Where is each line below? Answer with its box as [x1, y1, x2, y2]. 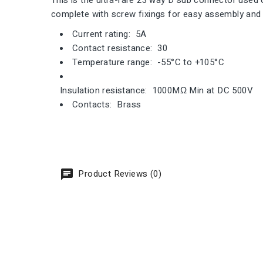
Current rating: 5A [72, 28, 147, 41]
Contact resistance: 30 [72, 42, 168, 55]
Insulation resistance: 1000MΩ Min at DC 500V [60, 84, 253, 97]
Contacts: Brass [72, 98, 141, 112]
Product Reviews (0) [76, 167, 161, 181]
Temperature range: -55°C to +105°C [72, 56, 224, 69]
